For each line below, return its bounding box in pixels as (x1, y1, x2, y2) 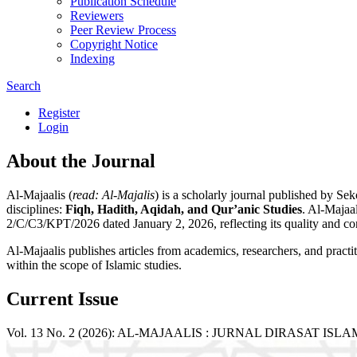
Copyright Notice (70, 37, 158, 51)
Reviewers (70, 8, 124, 22)
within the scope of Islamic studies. (6, 257, 182, 272)
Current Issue (6, 288, 119, 309)
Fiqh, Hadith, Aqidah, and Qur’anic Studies (65, 202, 302, 216)
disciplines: (6, 202, 65, 216)
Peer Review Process (70, 22, 176, 37)
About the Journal (6, 150, 155, 171)
